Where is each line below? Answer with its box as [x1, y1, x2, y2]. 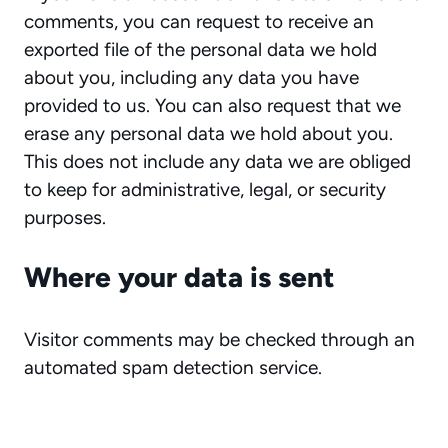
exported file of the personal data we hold [24, 38, 377, 61]
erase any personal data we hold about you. [24, 122, 393, 145]
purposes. [24, 206, 106, 229]
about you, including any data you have [24, 66, 359, 89]
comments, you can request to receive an [24, 10, 374, 33]
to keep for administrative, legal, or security [24, 178, 386, 201]
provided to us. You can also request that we [24, 94, 401, 117]
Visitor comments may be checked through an [24, 327, 415, 351]
